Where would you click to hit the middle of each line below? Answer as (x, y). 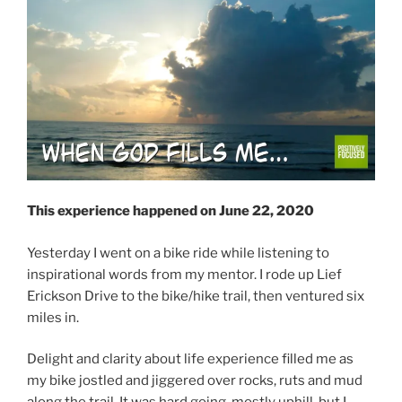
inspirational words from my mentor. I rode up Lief (184, 274)
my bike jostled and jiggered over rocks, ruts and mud (195, 381)
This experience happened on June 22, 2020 (170, 211)
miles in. (53, 317)
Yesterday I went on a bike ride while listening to (178, 253)
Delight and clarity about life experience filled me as (190, 359)
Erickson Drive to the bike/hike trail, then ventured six (196, 296)
